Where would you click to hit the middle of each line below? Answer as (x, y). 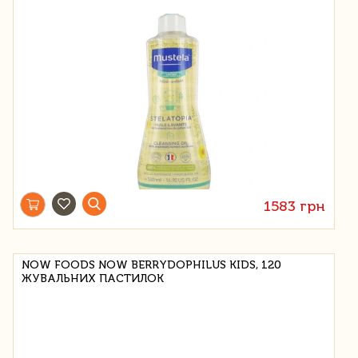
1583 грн (295, 206)
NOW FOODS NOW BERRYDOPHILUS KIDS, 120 (151, 265)
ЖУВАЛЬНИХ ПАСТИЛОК (93, 278)
